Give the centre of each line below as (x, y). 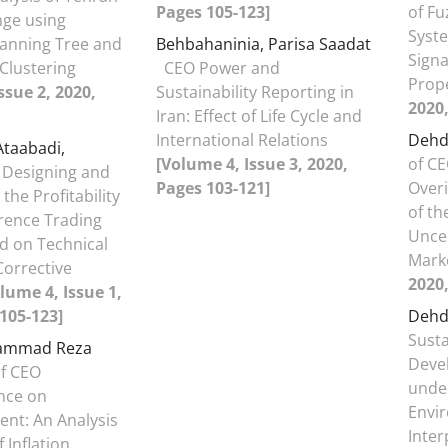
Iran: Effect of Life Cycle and (259, 116)
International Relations (242, 140)
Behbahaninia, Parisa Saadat (263, 44)
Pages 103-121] (213, 188)
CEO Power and (222, 68)
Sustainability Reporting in (255, 92)
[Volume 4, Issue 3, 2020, (252, 164)
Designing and (56, 172)
